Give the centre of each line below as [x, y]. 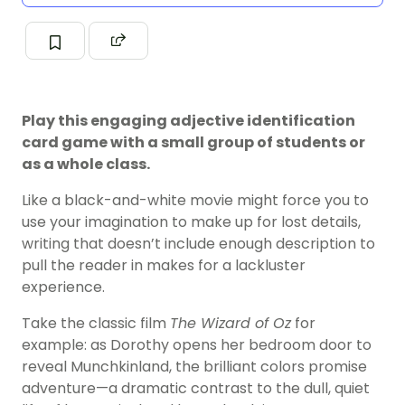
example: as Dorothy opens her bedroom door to [197, 345]
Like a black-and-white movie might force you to [195, 201]
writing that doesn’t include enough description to [198, 244]
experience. [63, 287]
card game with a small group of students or [193, 143]
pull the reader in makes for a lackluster [164, 266]
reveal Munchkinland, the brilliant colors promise [194, 367]
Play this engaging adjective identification [188, 121]
